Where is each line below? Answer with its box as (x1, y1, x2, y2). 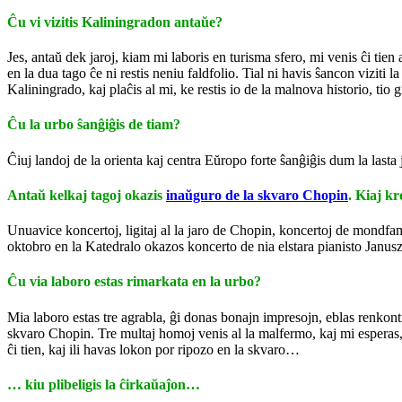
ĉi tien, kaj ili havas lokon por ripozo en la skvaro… (7, 341, 300, 357)
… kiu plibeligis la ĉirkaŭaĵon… (7, 376, 200, 392)
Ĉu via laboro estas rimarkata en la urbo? (7, 274, 261, 290)
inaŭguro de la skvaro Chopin (166, 187, 348, 203)
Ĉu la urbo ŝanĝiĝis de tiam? (7, 117, 180, 133)
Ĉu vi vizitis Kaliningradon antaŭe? (7, 13, 223, 30)
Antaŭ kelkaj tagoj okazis (7, 187, 166, 203)
